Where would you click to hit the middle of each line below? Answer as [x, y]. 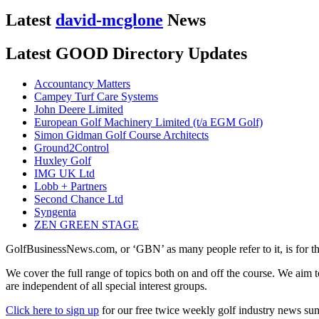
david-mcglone [109, 20]
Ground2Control [72, 148]
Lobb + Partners [70, 187]
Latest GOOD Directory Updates [126, 54]
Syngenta [55, 212]
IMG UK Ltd [64, 174]
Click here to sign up [52, 310]
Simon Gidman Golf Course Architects [121, 135]
